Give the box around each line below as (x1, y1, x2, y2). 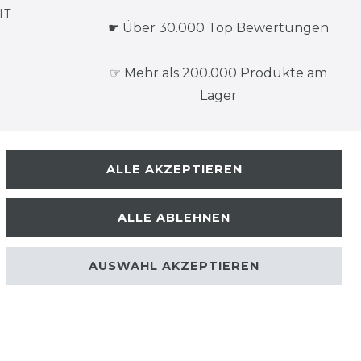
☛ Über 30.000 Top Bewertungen (108, 20, 329, 35)
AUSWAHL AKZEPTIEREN (89, 258, 259, 273)
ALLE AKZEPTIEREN (106, 161, 243, 176)
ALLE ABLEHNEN (118, 210, 230, 225)
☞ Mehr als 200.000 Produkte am (110, 65, 327, 81)
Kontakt (131, 251, 185, 266)
